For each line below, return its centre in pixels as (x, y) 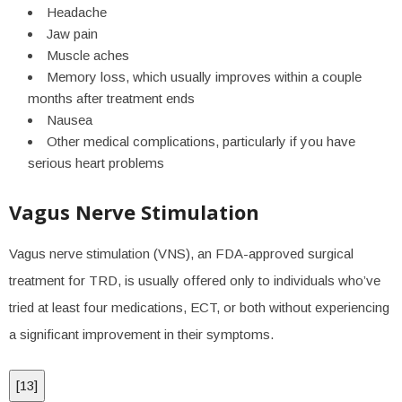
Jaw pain (72, 34)
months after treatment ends (111, 98)
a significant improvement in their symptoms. (141, 334)
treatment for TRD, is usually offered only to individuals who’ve (195, 280)
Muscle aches (88, 55)
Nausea (70, 120)
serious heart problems (96, 163)
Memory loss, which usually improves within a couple (204, 77)
